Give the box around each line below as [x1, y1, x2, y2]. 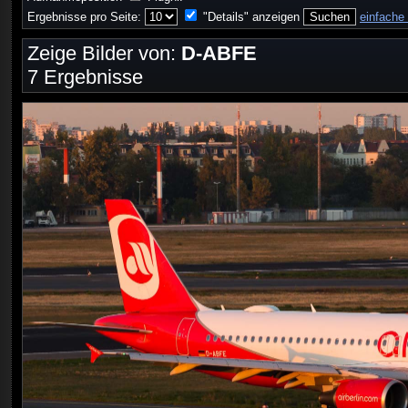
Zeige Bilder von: [27, 42, 181, 66]
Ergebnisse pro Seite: [27, 10, 145, 25]
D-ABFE [181, 42, 257, 66]
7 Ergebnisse [27, 66, 143, 89]
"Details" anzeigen [203, 10, 300, 25]
